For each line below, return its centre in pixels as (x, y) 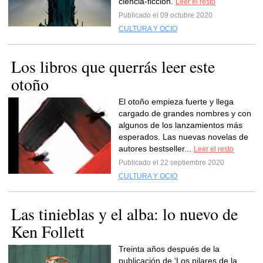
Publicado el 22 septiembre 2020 (171, 163)
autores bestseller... (156, 149)
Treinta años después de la (169, 249)
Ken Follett (48, 231)
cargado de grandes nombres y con (185, 113)
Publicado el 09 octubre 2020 (166, 15)
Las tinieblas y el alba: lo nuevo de (124, 214)
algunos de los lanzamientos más (181, 125)
